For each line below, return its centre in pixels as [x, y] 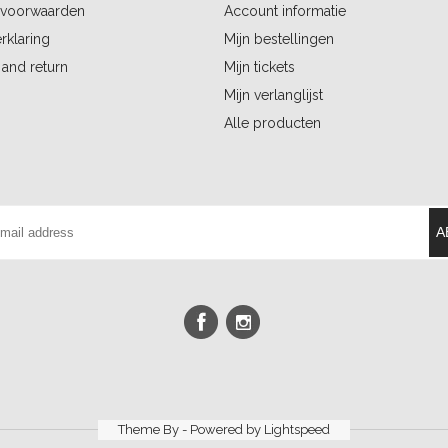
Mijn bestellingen [279, 38]
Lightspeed [297, 429]
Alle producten [272, 122]
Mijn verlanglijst [273, 94]
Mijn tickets [259, 66]
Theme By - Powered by [191, 429]
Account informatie [285, 10]
